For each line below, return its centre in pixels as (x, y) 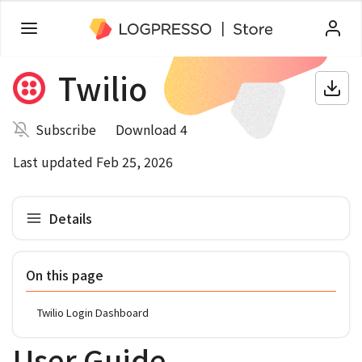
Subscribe (66, 129)
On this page (65, 275)
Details (70, 218)
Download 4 (152, 129)
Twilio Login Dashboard (93, 312)
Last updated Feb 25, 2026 (93, 162)
